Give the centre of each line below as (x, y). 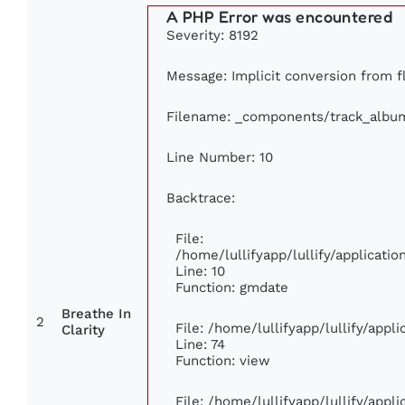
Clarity (83, 330)
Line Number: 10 (220, 157)
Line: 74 (200, 344)
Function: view (223, 361)
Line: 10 (200, 271)
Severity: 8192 (212, 35)
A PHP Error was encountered (280, 17)
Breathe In (96, 314)
